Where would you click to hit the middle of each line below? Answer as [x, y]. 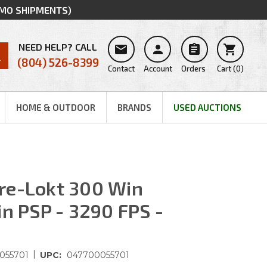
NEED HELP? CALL [58, 47]
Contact [121, 69]
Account [158, 69]
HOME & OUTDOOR [55, 107]
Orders [193, 69]
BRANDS [135, 107]
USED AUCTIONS [208, 107]
